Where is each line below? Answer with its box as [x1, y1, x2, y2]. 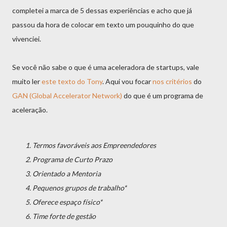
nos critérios [153, 77, 192, 86]
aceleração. [12, 105, 48, 114]
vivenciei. [12, 34, 41, 43]
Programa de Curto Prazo [32, 155, 112, 164]
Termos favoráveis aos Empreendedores [32, 141, 156, 149]
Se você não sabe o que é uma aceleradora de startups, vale [12, 63, 199, 71]
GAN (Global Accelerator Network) [12, 91, 122, 100]
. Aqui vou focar [102, 77, 153, 86]
